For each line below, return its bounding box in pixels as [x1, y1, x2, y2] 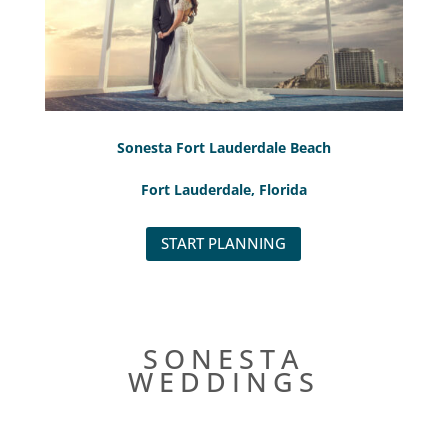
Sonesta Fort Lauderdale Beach [116, 137, 331, 157]
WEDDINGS [127, 362, 320, 400]
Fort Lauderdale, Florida [140, 179, 307, 199]
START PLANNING [161, 233, 287, 254]
